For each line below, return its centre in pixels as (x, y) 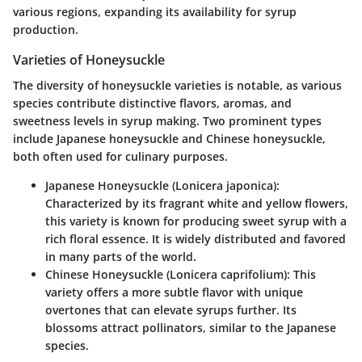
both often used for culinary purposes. (120, 157)
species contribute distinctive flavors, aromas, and (152, 103)
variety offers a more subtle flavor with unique (174, 293)
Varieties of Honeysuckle (89, 60)
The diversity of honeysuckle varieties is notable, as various (177, 86)
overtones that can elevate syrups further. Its (171, 310)
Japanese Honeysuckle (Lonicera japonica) (161, 186)
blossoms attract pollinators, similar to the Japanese (191, 328)
